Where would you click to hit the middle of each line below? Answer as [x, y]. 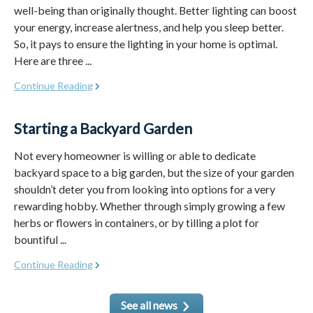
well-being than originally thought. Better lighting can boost [155, 10]
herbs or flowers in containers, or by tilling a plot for [137, 222]
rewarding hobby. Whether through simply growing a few [150, 205]
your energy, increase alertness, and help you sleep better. [149, 27]
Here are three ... [53, 60]
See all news [149, 305]
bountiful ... [40, 239]
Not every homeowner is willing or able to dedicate [135, 155]
